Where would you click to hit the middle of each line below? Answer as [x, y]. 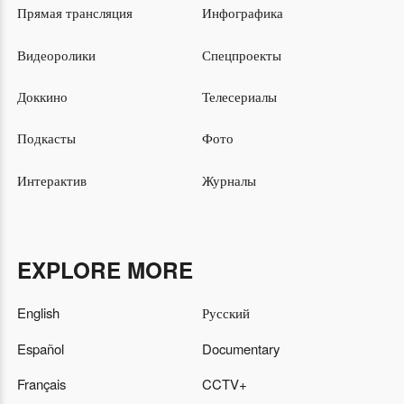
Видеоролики [56, 54]
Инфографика [243, 13]
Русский [226, 312]
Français [41, 384]
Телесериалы [239, 96]
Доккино [42, 96]
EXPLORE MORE [105, 270]
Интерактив [51, 179]
